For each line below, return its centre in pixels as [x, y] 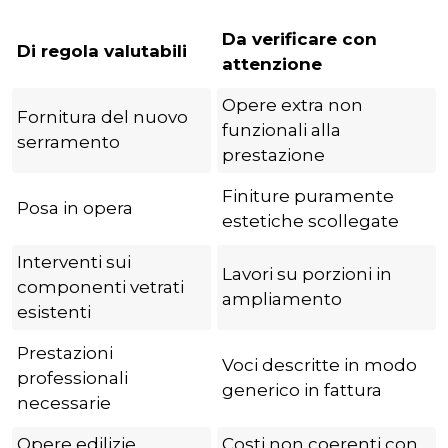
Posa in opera [75, 207]
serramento [68, 141]
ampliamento [282, 298]
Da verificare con [299, 38]
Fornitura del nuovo [102, 116]
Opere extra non [292, 104]
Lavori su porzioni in [307, 273]
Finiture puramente [308, 195]
